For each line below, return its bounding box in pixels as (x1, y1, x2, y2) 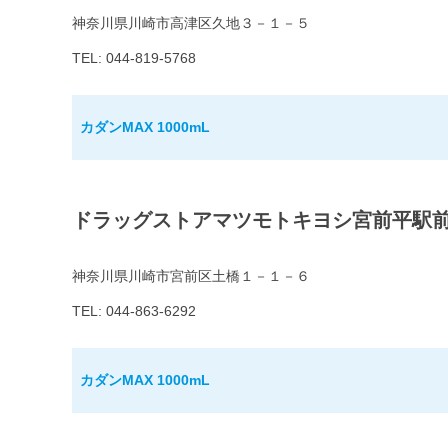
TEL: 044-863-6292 (72, 303, 196, 320)
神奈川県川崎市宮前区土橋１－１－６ (72, 268, 310, 285)
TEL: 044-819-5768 (72, 50, 196, 67)
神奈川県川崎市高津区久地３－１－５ (72, 15, 310, 32)
